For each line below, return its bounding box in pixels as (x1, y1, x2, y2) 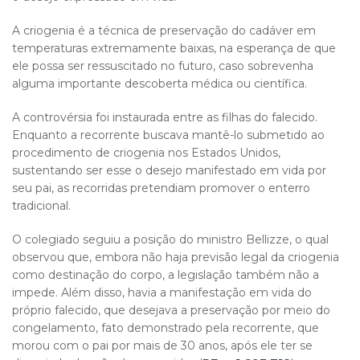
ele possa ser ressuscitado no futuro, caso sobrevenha (12, 59, 313, 73)
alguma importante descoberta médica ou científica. (12, 76, 307, 91)
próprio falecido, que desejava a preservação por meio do (12, 303, 330, 317)
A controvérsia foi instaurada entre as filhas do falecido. (12, 110, 317, 125)
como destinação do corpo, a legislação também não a (12, 268, 319, 282)
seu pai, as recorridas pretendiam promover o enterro (12, 181, 310, 195)
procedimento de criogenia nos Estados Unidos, (12, 145, 280, 160)
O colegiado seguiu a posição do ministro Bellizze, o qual (12, 232, 329, 247)
